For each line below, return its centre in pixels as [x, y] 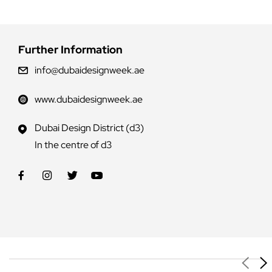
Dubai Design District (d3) [90, 128]
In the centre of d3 [73, 145]
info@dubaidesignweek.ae [90, 70]
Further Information [70, 50]
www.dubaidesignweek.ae [89, 100]
